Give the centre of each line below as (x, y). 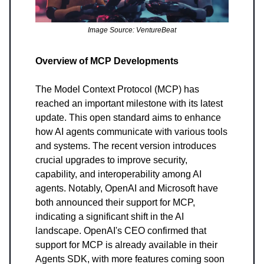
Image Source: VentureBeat (132, 30)
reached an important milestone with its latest (129, 104)
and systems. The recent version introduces (126, 146)
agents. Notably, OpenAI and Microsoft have (127, 189)
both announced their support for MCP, (115, 203)
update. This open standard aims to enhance (128, 118)
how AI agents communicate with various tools (131, 132)
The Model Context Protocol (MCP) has (117, 90)
